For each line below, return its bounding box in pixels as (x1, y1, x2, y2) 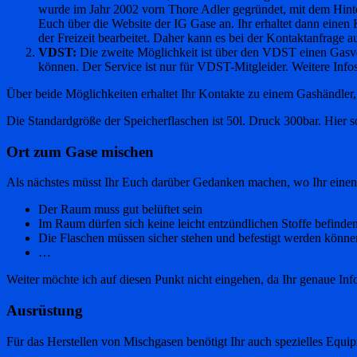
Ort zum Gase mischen (6, 143, 154, 160)
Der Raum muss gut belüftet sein (38, 202, 202, 217)
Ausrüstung (6, 302, 83, 320)
